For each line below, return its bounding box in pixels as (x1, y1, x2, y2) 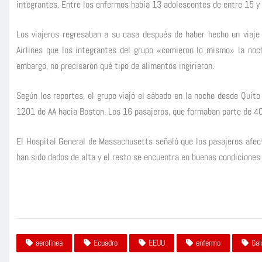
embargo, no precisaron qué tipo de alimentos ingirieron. (16, 59, 214, 72)
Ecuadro (94, 237, 118, 248)
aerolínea (36, 237, 63, 248)
